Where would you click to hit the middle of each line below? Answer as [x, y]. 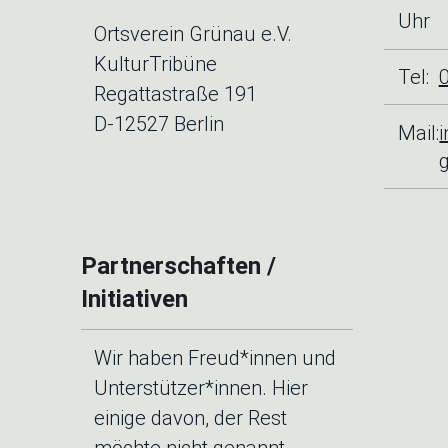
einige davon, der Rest [191, 418]
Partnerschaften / [178, 265]
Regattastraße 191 [176, 94]
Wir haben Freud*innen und [215, 358]
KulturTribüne [156, 64]
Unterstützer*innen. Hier [201, 388]
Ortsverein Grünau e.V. [193, 34]
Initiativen [134, 298]
